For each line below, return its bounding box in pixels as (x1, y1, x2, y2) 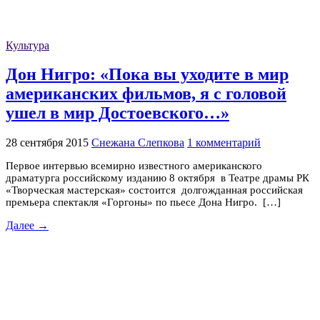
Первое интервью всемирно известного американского (6, 160, 262, 172)
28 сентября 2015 (6, 136, 89, 149)
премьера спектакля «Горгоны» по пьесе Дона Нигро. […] (6, 196, 281, 209)
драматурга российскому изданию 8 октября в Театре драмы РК (6, 172, 309, 184)
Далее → (6, 219, 49, 232)
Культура (6, 39, 49, 51)
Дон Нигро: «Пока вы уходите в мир (6, 65, 289, 84)
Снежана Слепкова (91, 136, 184, 149)
